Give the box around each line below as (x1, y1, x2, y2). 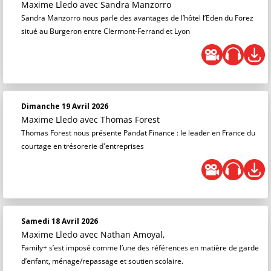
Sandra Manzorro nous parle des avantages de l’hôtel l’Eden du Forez (21, 13, 253, 23)
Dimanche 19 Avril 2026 (21, 101, 108, 111)
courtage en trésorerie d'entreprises (21, 141, 144, 151)
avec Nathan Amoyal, (80, 229, 165, 240)
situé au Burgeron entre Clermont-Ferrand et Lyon (21, 26, 190, 36)
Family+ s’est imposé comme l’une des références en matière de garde (21, 243, 259, 253)
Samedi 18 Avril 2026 (21, 216, 98, 226)
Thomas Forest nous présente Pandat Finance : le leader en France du (21, 128, 255, 138)
